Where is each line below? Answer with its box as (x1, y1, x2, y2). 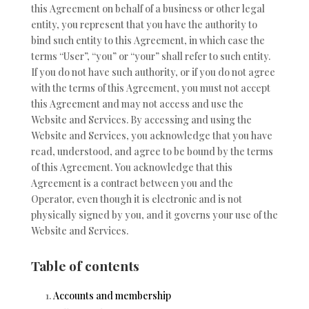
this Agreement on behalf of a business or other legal (30, 2, 265, 15)
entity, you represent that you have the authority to (30, 18, 257, 31)
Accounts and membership (52, 289, 171, 303)
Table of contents (30, 257, 139, 275)
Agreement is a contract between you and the (30, 177, 233, 190)
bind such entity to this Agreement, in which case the (30, 34, 265, 47)
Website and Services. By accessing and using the (30, 113, 252, 126)
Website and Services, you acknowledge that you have (30, 129, 272, 142)
